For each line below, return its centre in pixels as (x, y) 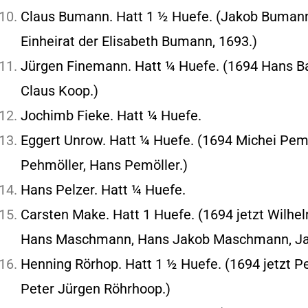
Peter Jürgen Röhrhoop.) (96, 289)
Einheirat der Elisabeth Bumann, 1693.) (139, 41)
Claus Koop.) (59, 91)
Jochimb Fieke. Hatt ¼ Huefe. (111, 115)
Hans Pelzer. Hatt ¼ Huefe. (103, 190)
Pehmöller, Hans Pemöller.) (104, 165)
